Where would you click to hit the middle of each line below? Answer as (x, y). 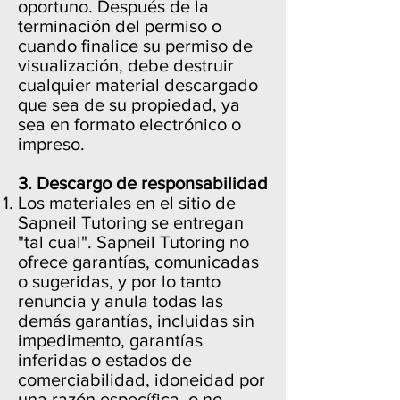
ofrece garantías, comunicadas (138, 262)
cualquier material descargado (138, 85)
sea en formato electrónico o (129, 124)
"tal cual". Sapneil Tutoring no (133, 242)
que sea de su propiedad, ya (129, 104)
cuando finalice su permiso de (135, 46)
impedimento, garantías (110, 340)
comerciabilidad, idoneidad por (142, 379)
